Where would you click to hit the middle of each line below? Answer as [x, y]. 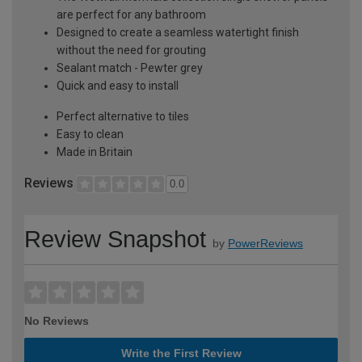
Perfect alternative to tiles [123, 116]
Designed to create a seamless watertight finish [178, 32]
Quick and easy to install [118, 85]
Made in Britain [95, 152]
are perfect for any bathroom [131, 14]
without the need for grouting [131, 50]
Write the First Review [181, 353]
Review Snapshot [115, 239]
